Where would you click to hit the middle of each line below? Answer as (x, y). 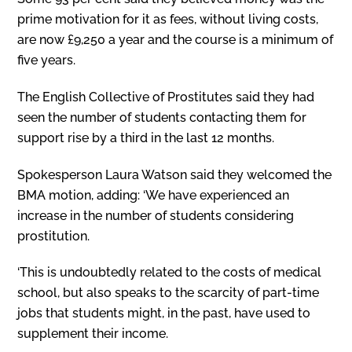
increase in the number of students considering (156, 215)
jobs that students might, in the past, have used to (164, 313)
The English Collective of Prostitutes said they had (166, 97)
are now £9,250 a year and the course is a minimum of (176, 40)
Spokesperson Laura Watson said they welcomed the (175, 174)
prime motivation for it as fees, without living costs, (168, 20)
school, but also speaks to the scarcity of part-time (169, 293)
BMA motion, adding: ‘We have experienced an (154, 195)
